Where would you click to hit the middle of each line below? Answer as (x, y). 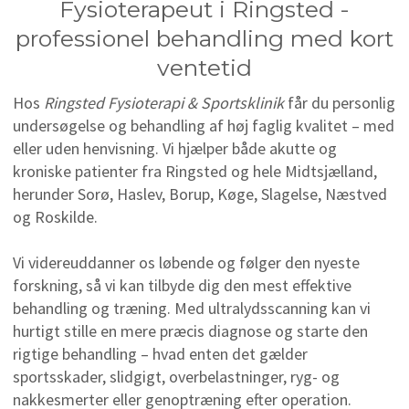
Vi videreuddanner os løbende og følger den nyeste (186, 263)
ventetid (204, 68)
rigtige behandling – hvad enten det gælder (160, 354)
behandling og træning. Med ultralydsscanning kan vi (191, 309)
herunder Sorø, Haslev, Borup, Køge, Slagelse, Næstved (199, 194)
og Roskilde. (55, 217)
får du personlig (339, 103)
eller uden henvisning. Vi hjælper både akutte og (174, 149)
